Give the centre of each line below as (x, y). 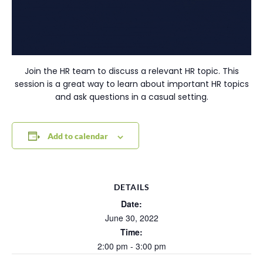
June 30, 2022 (131, 218)
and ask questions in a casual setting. (131, 97)
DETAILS (131, 187)
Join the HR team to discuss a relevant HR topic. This (131, 71)
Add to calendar (77, 136)
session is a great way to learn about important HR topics (131, 84)
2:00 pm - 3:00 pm (131, 246)
